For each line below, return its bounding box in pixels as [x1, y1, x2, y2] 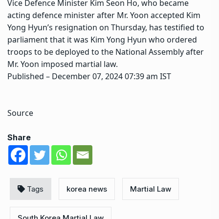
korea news [66, 184, 107, 194]
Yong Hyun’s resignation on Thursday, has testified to [7, 22, 204, 33]
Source [7, 107, 33, 118]
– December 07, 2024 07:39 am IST [46, 70, 171, 82]
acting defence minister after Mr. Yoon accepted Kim [7, 9, 200, 21]
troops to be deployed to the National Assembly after [7, 46, 204, 57]
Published [7, 70, 46, 82]
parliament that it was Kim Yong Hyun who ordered [7, 34, 197, 45]
